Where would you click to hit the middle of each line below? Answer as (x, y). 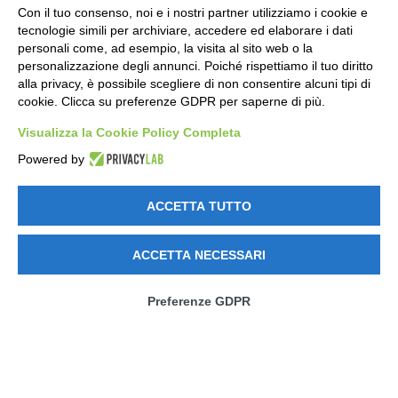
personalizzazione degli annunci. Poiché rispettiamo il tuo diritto (195, 66)
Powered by (51, 159)
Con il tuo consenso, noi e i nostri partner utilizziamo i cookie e (193, 12)
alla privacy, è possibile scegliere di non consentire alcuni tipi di (194, 84)
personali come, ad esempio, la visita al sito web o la (165, 48)
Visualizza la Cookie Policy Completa (129, 132)
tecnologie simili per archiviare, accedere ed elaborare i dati (185, 30)
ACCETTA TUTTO (199, 206)
